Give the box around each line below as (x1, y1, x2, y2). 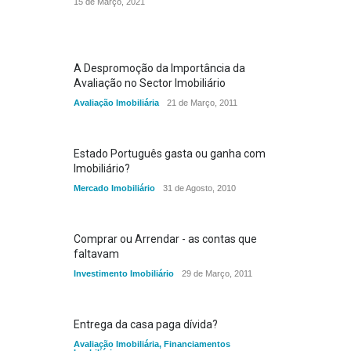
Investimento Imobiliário (74, 269, 174, 278)
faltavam (74, 248, 119, 260)
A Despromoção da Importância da (74, 62, 245, 74)
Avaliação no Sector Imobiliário (74, 77, 226, 89)
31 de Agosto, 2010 (163, 183, 236, 193)
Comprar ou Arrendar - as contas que (74, 233, 257, 245)
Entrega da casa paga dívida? (74, 318, 218, 331)
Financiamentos (164, 339, 230, 349)
